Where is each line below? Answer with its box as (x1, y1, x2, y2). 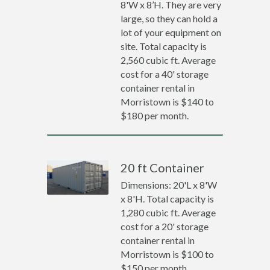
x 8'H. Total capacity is (121, 193, 215, 204)
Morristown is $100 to (121, 248, 215, 260)
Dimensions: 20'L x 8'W (121, 179, 218, 190)
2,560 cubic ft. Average (121, 54, 216, 66)
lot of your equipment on (121, 27, 222, 38)
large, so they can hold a (121, 13, 218, 24)
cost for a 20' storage (121, 221, 209, 232)
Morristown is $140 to (121, 96, 215, 107)
